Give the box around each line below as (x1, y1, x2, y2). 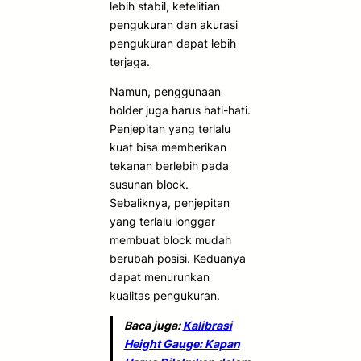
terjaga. (110, 54, 150, 68)
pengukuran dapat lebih (110, 35, 236, 50)
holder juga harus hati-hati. (110, 102, 251, 117)
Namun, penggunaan (110, 84, 221, 98)
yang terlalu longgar (110, 214, 215, 228)
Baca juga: (123, 317, 183, 332)
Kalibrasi (182, 317, 232, 332)
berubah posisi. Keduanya (110, 251, 246, 265)
